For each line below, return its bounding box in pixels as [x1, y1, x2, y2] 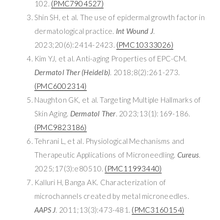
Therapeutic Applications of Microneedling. [34, 150, 177, 159]
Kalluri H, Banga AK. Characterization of [34, 177, 166, 187]
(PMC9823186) [34, 122, 87, 132]
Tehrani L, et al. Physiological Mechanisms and [34, 136, 185, 145]
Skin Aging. [34, 109, 70, 118]
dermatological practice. [34, 26, 116, 35]
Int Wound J [115, 26, 154, 35]
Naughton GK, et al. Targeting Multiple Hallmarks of [34, 95, 201, 104]
